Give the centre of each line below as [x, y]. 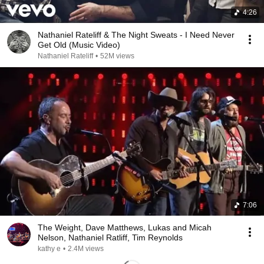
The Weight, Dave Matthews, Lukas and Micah [125, 227]
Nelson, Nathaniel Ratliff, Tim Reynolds [110, 237]
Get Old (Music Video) [79, 45]
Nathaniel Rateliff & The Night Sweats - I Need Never [136, 35]
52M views [117, 56]
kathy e [49, 249]
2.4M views [86, 249]
